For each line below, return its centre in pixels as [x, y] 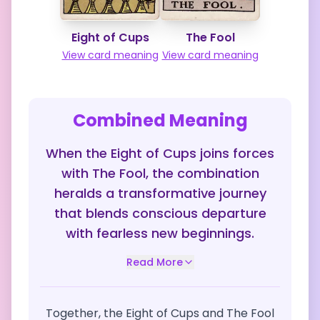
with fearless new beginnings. [160, 233]
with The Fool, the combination [160, 173]
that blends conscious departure [160, 213]
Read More [154, 262]
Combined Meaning [160, 120]
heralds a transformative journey [160, 193]
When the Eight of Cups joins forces [160, 153]
